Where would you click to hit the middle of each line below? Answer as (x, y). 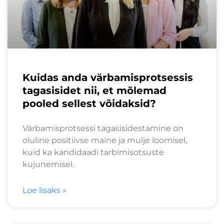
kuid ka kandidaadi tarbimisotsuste (93, 152)
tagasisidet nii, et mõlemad (94, 90)
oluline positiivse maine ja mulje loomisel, (105, 140)
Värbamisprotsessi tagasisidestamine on (103, 128)
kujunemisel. (48, 164)
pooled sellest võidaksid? (89, 103)
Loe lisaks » (44, 190)
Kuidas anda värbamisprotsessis (108, 77)
